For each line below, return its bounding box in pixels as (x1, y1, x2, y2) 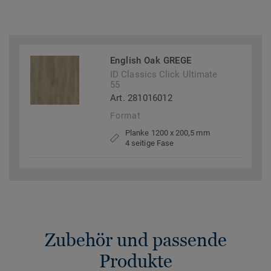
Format (110, 111, 141, 121)
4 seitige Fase (125, 139, 174, 148)
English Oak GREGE (110, 55, 192, 67)
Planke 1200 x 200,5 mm (125, 128, 210, 138)
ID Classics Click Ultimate (110, 69, 218, 80)
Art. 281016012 (110, 93, 172, 104)
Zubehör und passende (44, 229, 227, 251)
